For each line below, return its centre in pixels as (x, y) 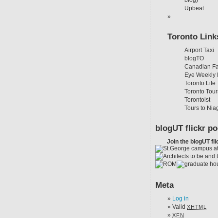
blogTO (194, 58)
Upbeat (194, 8)
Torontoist (197, 100)
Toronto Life (200, 83)
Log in (181, 199)
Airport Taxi (199, 50)
